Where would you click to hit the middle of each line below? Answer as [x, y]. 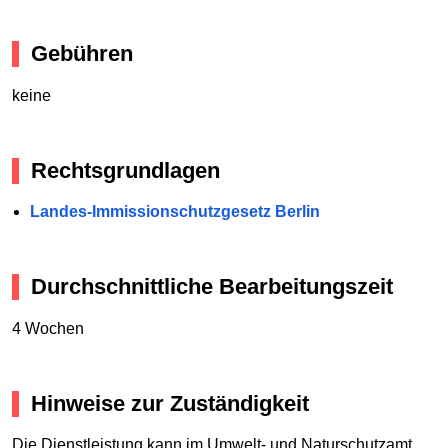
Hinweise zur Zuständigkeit [170, 403]
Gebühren [82, 54]
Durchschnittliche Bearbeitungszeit [212, 287]
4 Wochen [48, 328]
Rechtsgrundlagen [125, 170]
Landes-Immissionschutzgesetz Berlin [174, 212]
